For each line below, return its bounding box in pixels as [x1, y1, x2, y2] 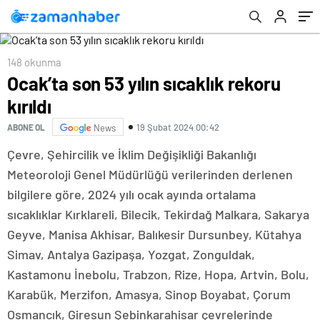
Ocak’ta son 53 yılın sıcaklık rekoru [7, 72, 281, 94]
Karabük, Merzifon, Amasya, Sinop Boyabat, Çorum [7, 286, 291, 302]
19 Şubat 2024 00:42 [136, 121, 219, 133]
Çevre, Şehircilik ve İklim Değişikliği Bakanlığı [7, 146, 256, 162]
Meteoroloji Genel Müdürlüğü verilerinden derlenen [7, 166, 293, 182]
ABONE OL [7, 121, 45, 132]
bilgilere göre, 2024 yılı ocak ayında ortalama [7, 186, 256, 202]
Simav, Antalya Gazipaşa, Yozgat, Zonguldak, [7, 246, 255, 262]
